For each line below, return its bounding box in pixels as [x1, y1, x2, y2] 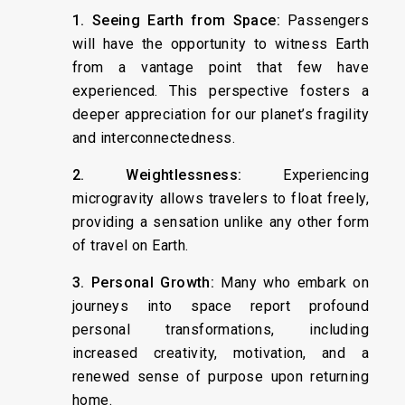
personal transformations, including [72, 320, 369, 338]
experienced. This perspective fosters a [72, 81, 369, 99]
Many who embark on [214, 273, 369, 291]
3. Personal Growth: [72, 273, 215, 291]
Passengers [280, 11, 369, 29]
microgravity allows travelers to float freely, [72, 189, 369, 207]
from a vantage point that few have [72, 58, 369, 76]
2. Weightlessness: [72, 165, 242, 184]
